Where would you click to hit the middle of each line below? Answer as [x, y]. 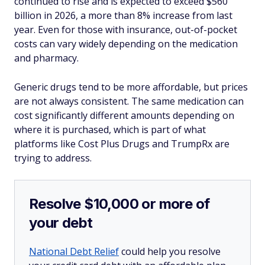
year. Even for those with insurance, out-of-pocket [126, 30]
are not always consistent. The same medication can [129, 101]
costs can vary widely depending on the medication [126, 44]
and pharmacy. [46, 58]
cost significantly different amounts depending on [124, 115]
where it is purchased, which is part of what [110, 130]
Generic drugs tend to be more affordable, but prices [131, 87]
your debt [61, 223]
